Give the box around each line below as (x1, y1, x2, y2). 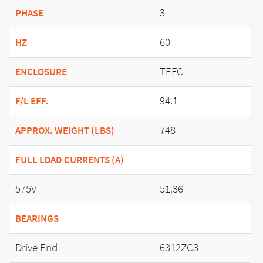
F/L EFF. (15, 94, 49, 108)
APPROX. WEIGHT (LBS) (15, 123, 114, 137)
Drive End (15, 240, 58, 255)
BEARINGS (15, 211, 59, 225)
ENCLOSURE (15, 65, 67, 79)
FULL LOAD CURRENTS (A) (15, 153, 124, 167)
